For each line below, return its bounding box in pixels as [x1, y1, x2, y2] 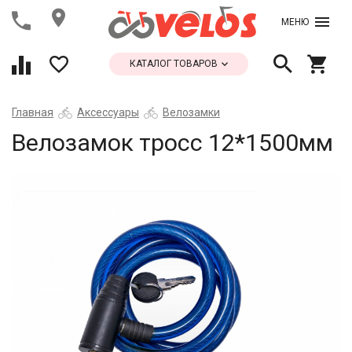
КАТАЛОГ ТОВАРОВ [130, 58, 220, 69]
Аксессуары [77, 106, 139, 119]
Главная [12, 106, 53, 119]
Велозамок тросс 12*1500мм [12, 129, 333, 156]
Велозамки [163, 106, 220, 119]
